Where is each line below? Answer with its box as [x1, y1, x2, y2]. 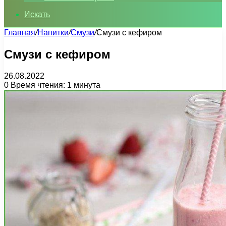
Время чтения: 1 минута [9, 80, 100, 89]
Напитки [37, 28, 69, 37]
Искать [24, 10, 50, 19]
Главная [4, 28, 35, 37]
